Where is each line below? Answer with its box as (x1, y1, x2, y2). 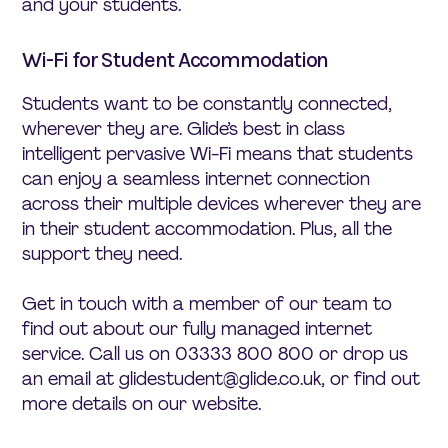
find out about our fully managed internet (22, 316, 373, 341)
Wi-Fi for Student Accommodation (22, 46, 329, 73)
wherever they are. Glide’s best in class (22, 116, 346, 141)
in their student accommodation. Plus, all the (22, 216, 393, 241)
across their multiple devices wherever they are (22, 191, 422, 216)
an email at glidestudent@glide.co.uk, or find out (22, 366, 421, 391)
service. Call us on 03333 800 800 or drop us (22, 341, 409, 366)
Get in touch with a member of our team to (22, 291, 393, 316)
